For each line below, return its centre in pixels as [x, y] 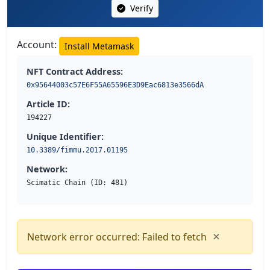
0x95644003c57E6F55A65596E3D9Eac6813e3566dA [115, 85]
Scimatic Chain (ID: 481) [77, 182]
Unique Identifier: [65, 136]
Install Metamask [99, 46]
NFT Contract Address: [75, 71]
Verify [140, 8]
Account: [38, 45]
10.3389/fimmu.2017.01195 [77, 150]
